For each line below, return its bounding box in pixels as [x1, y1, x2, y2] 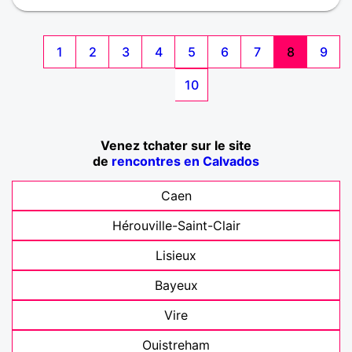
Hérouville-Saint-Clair [112, 218, 240, 234]
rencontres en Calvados [112, 153, 259, 170]
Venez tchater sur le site [101, 137, 251, 154]
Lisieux [156, 247, 196, 264]
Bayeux [154, 277, 198, 294]
